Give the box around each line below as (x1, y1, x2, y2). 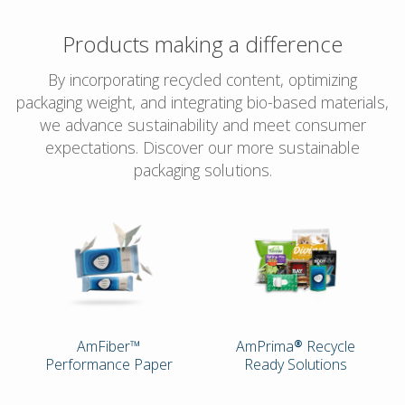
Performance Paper (45, 353, 174, 374)
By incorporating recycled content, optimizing (48, 68, 357, 90)
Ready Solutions (244, 353, 348, 374)
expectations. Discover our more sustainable (45, 136, 360, 158)
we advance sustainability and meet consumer (39, 113, 366, 136)
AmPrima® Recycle (236, 335, 356, 356)
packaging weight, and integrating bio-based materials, (16, 90, 389, 113)
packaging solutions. (133, 158, 272, 181)
